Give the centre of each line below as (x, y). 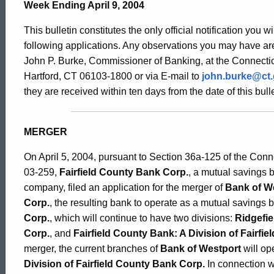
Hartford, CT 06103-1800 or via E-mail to (113, 76)
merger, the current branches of (92, 249)
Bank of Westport (201, 249)
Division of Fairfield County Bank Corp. (114, 264)
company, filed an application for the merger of (124, 187)
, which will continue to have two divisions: (142, 218)
